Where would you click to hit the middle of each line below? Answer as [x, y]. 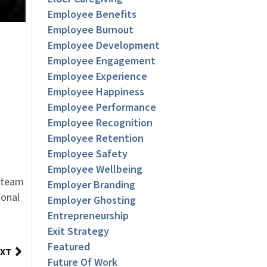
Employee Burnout [91, 30]
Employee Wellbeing [95, 169]
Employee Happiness [96, 92]
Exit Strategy [79, 231]
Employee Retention [96, 138]
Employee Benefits [92, 14]
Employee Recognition [100, 123]
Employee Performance [102, 107]
